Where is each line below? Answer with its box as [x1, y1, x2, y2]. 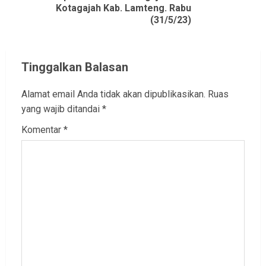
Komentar [21, 124, 64, 136]
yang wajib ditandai [21, 103, 102, 115]
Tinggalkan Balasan [21, 60, 128, 75]
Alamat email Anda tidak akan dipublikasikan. [21, 88, 205, 100]
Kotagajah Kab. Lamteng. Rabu [56, 2, 191, 14]
